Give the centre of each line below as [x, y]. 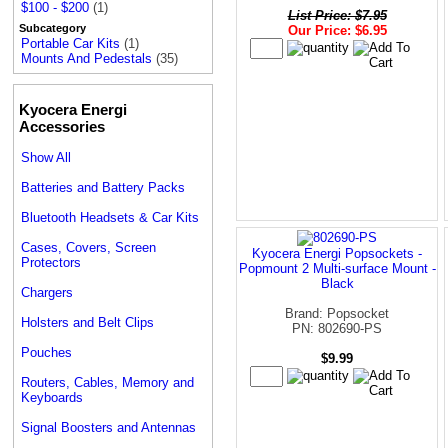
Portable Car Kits [70, 44]
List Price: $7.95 [337, 15]
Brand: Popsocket [337, 313]
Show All [46, 157]
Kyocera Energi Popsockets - [337, 253]
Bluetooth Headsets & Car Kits [110, 217]
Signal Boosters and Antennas [108, 427]
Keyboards [52, 397]
